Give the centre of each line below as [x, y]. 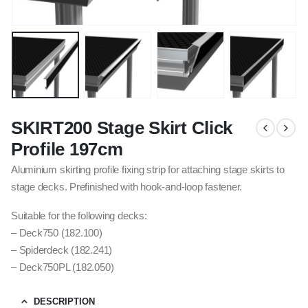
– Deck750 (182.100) [57, 233]
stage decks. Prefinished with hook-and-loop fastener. [127, 187]
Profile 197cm [67, 149]
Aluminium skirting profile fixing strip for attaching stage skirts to [148, 169]
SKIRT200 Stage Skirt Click [122, 128]
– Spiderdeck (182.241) [62, 251]
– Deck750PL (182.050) [64, 268]
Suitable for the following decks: [79, 216]
